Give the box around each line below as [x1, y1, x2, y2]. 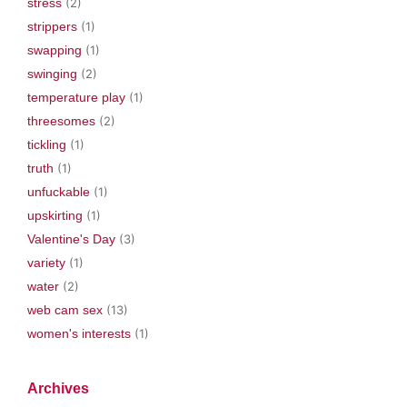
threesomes [27, 113, 95, 128]
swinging [27, 65, 77, 81]
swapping [27, 42, 82, 57]
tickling [27, 136, 66, 152]
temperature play [27, 89, 125, 104]
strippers [27, 18, 77, 34]
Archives [27, 380, 89, 396]
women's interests [27, 325, 131, 341]
